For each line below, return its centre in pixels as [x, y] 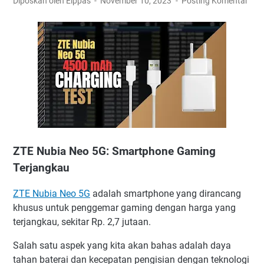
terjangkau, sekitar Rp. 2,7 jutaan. [83, 222]
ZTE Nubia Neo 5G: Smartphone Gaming [114, 151]
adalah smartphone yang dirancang [166, 194]
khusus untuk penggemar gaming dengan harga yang [124, 208]
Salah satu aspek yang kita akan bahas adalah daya [122, 246]
